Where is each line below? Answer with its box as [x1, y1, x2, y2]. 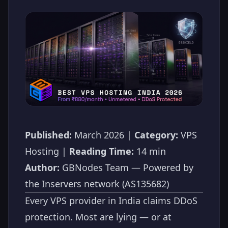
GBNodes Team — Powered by [60, 161, 193, 174]
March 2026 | [72, 128, 134, 141]
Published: [25, 128, 72, 141]
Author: [25, 161, 60, 174]
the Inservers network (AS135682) [25, 177, 169, 190]
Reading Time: [69, 145, 134, 157]
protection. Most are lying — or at [25, 210, 172, 223]
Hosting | [25, 145, 69, 157]
